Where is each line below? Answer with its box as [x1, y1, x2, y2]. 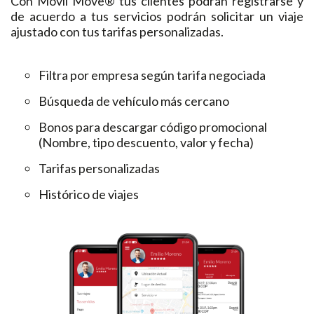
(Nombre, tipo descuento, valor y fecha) [39, 134, 254, 150]
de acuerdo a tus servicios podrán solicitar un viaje [11, 8, 303, 24]
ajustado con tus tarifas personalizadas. [11, 23, 224, 39]
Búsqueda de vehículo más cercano [39, 93, 229, 109]
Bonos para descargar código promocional [39, 118, 267, 135]
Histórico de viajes [39, 186, 139, 202]
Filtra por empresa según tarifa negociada [39, 67, 266, 83]
